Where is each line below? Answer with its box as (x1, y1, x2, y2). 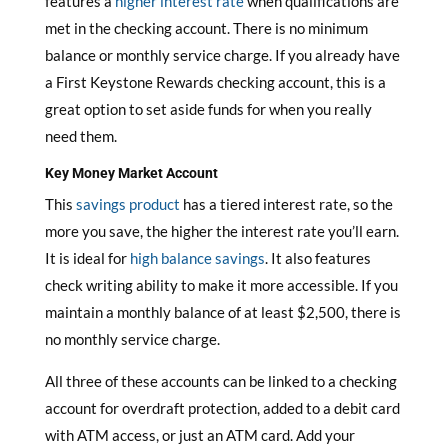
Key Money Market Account (44, 165, 218, 181)
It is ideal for (44, 249, 130, 267)
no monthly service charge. (44, 330, 220, 348)
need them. (44, 127, 117, 145)
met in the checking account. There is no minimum (44, 19, 368, 37)
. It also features (264, 249, 371, 267)
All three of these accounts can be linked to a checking (44, 372, 397, 390)
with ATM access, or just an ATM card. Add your (44, 426, 355, 444)
